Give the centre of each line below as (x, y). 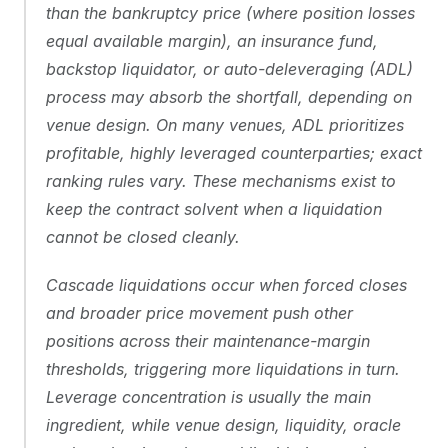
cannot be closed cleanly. (143, 237)
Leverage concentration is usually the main (208, 397)
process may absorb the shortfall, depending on (229, 97)
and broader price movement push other (199, 313)
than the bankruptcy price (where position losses (230, 13)
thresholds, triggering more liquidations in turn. (223, 369)
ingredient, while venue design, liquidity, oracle (223, 425)
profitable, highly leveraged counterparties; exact (234, 153)
